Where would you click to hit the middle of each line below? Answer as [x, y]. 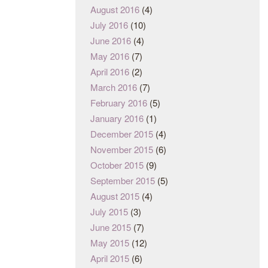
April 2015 [110, 258]
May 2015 [110, 243]
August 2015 [115, 196]
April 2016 [110, 72]
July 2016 [109, 25]
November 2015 [122, 150]
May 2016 [110, 56]
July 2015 [109, 212]
